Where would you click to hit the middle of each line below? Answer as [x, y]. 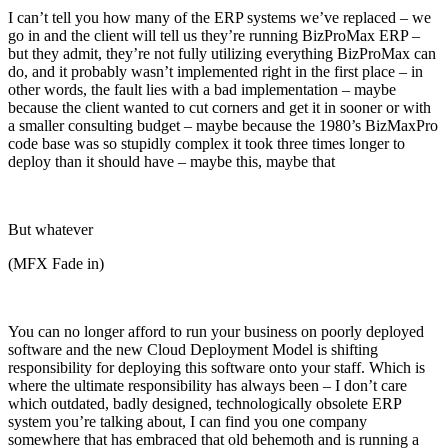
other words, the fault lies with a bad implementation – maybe [202, 89]
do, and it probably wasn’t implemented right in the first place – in [215, 71]
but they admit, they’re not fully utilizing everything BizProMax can [222, 53]
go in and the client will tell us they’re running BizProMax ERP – [214, 35]
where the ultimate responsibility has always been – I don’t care [207, 385]
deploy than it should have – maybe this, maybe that [171, 161]
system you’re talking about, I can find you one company [187, 421]
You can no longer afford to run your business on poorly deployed [216, 331]
